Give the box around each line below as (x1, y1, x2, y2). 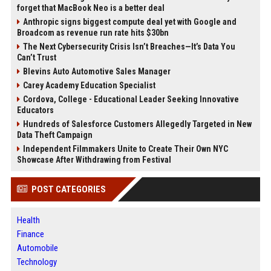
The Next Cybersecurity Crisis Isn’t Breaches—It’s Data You (22, 42, 235, 52)
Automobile (16, 243, 58, 254)
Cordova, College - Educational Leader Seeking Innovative (22, 94, 239, 105)
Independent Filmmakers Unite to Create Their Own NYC (22, 144, 228, 154)
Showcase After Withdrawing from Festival (16, 155, 171, 165)
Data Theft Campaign (16, 130, 93, 140)
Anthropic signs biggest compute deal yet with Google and (22, 17, 237, 27)
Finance (16, 229, 44, 240)
